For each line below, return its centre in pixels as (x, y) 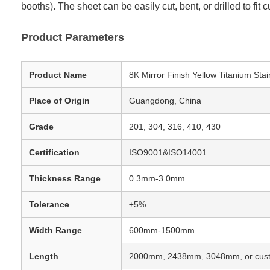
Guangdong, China (165, 101)
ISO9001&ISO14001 (168, 153)
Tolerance (49, 205)
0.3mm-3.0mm (157, 179)
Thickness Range (65, 179)
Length (44, 256)
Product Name (58, 75)
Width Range (55, 231)
